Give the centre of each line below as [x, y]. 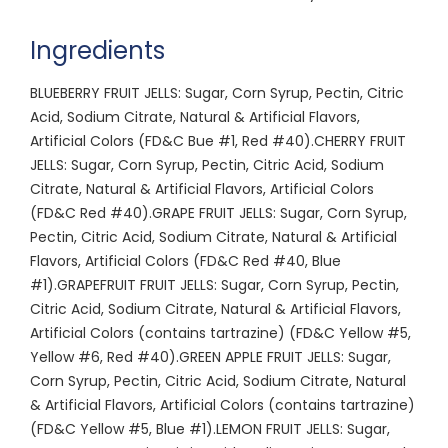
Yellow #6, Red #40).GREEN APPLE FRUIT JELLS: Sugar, [210, 356]
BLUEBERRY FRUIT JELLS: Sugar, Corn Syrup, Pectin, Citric [217, 92]
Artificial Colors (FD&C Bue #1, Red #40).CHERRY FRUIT [218, 140]
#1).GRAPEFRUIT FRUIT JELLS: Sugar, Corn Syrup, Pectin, [214, 284]
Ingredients [97, 50]
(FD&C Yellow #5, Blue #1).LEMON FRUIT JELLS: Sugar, [210, 428]
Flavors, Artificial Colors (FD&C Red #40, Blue [185, 260]
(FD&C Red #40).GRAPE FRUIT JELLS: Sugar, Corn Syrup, [218, 212]
